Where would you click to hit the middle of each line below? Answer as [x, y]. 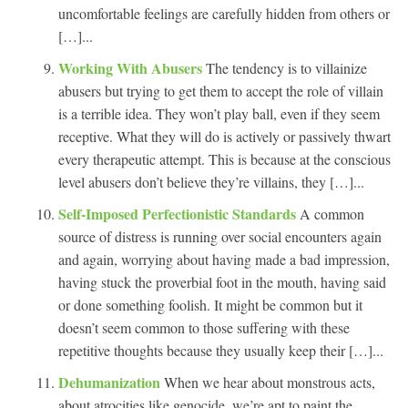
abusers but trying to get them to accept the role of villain [221, 90]
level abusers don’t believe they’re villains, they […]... [211, 181]
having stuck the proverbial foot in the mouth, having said [222, 281]
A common [332, 213]
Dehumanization [111, 382]
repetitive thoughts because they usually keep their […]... [221, 350]
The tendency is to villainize [286, 67]
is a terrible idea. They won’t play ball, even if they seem [219, 113]
